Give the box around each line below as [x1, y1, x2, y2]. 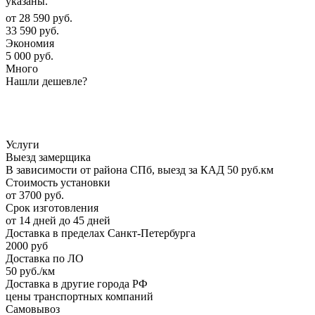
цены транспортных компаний [6, 290, 153, 302]
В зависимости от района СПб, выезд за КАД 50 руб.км [6, 163, 274, 176]
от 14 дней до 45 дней [6, 214, 110, 226]
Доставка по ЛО [6, 252, 84, 264]
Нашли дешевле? [6, 75, 87, 87]
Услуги [6, 138, 39, 150]
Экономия [6, 37, 54, 49]
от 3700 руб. [6, 188, 64, 201]
